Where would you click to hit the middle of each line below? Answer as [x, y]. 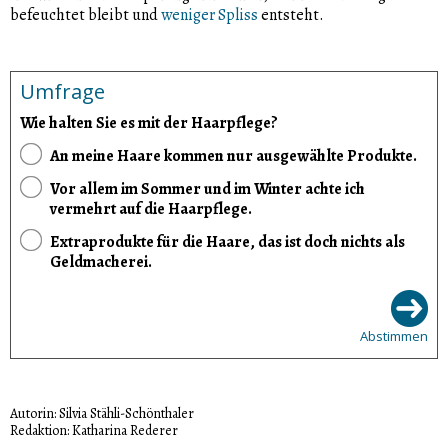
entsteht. [291, 14]
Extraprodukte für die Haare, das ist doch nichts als [227, 241]
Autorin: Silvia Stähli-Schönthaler [102, 413]
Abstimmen [394, 335]
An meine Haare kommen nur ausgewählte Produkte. [233, 155]
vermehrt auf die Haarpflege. [151, 208]
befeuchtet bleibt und [85, 14]
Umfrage [62, 91]
